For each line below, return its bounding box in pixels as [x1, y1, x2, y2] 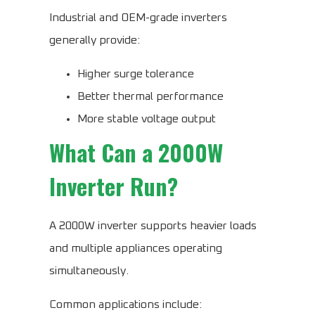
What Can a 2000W [49, 136, 223, 169]
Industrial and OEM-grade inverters [49, 12, 227, 24]
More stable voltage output [77, 113, 216, 125]
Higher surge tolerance [77, 68, 194, 80]
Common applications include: [49, 299, 202, 311]
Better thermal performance [77, 91, 224, 103]
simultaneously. [49, 265, 129, 277]
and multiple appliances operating [49, 243, 222, 255]
